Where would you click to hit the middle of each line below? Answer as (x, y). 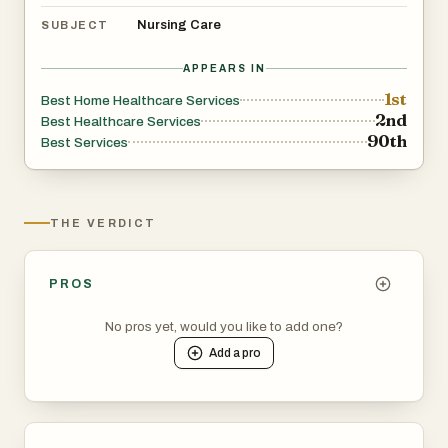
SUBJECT (75, 25)
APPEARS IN (224, 68)
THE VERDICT (103, 222)
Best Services (84, 142)
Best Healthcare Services (121, 121)
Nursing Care (179, 24)
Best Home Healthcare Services (140, 100)
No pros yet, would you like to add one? (224, 326)
